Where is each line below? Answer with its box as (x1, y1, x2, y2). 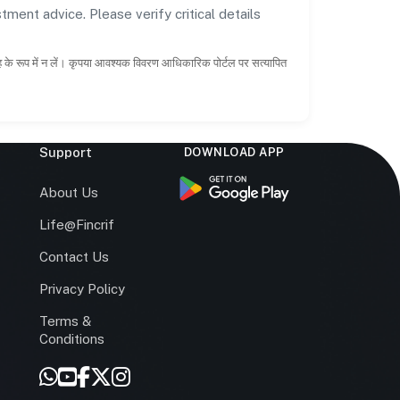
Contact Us (39, 248, 110, 264)
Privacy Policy (39, 280, 126, 296)
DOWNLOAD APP (183, 145, 285, 159)
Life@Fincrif (39, 216, 115, 232)
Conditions (39, 330, 105, 346)
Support (39, 144, 93, 160)
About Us (39, 184, 99, 200)
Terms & (39, 312, 92, 329)
